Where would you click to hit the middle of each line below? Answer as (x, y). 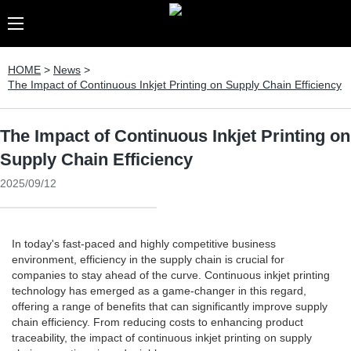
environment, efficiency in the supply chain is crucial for (148, 259)
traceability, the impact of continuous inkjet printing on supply (162, 338)
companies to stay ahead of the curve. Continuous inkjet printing (171, 275)
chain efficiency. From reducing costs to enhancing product (157, 322)
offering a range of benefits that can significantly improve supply (170, 306)
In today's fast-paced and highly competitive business (144, 244)
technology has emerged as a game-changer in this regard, (159, 291)
